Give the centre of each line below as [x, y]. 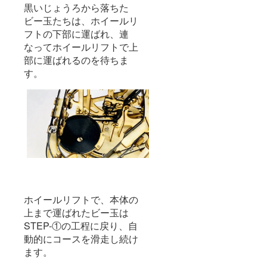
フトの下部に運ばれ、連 [76, 33]
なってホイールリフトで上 [81, 46]
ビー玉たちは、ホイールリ [81, 20]
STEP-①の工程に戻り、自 [81, 225]
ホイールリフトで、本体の [81, 199]
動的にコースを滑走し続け [81, 238]
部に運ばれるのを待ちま [76, 60]
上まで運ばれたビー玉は [76, 212]
